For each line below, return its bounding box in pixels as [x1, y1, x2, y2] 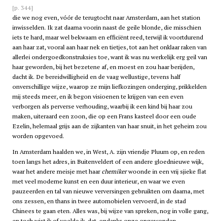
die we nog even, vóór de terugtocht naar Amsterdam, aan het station [12, 13, 200, 22]
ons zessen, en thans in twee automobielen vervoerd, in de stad [12, 197, 186, 206]
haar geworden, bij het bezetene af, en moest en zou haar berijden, [12, 63, 194, 72]
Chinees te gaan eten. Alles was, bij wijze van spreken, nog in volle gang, [12, 207, 208, 216]
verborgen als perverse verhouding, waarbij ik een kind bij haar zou [12, 102, 192, 111]
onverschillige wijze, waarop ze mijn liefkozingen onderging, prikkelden [12, 82, 207, 91]
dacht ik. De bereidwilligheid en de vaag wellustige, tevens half [12, 73, 181, 81]
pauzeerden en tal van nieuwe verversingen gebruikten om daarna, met [12, 187, 204, 196]
